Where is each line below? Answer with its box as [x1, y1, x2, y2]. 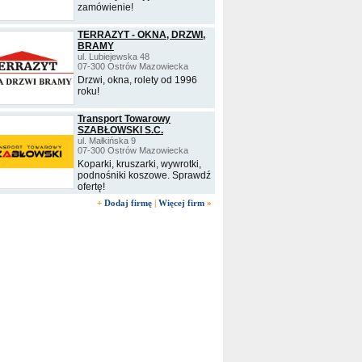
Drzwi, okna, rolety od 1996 [78, 74, 197, 86]
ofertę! [78, 181, 105, 192]
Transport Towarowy [78, 113, 170, 124]
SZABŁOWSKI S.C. [78, 124, 163, 136]
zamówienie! [78, 2, 133, 13]
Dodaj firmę [104, 198, 152, 208]
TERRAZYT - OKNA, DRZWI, [78, 29, 205, 40]
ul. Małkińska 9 [78, 136, 136, 145]
